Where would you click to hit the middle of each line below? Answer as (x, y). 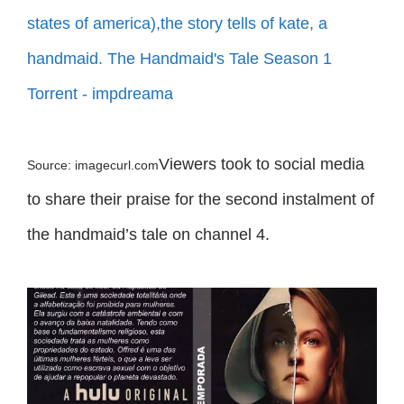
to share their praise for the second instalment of (201, 199)
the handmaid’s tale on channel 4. (148, 234)
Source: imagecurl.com (93, 165)
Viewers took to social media (262, 164)
